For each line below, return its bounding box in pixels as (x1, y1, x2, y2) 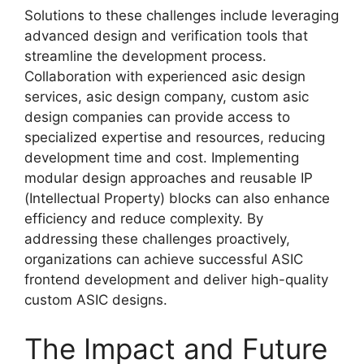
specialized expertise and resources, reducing (24, 129, 325, 146)
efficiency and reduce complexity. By (24, 210, 263, 227)
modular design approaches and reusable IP (24, 170, 313, 187)
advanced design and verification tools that (24, 28, 308, 45)
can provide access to (143, 109, 290, 126)
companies (68, 109, 143, 126)
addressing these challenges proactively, (24, 231, 290, 248)
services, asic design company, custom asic (24, 89, 309, 106)
